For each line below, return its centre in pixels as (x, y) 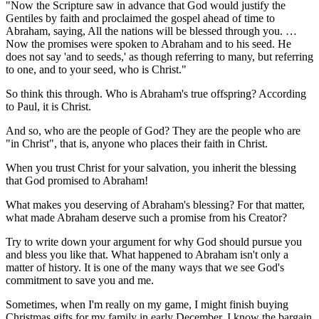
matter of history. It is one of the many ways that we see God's (145, 267)
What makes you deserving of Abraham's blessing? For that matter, (155, 204)
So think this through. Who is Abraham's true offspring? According (156, 93)
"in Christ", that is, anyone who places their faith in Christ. (137, 143)
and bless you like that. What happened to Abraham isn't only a (147, 254)
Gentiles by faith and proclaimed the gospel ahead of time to (140, 18)
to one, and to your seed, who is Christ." (96, 69)
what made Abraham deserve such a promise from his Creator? (146, 217)
